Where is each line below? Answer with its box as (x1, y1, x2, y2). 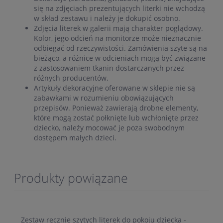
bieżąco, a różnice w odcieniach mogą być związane (34, 53, 206, 63)
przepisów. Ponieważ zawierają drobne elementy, (34, 103, 198, 113)
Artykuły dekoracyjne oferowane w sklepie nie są (34, 83, 195, 93)
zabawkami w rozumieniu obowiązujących (34, 93, 174, 103)
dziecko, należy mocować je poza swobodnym (34, 123, 185, 133)
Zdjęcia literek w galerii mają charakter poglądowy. (34, 23, 203, 33)
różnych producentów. (34, 73, 109, 83)
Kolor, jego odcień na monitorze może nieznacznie (34, 33, 201, 43)
